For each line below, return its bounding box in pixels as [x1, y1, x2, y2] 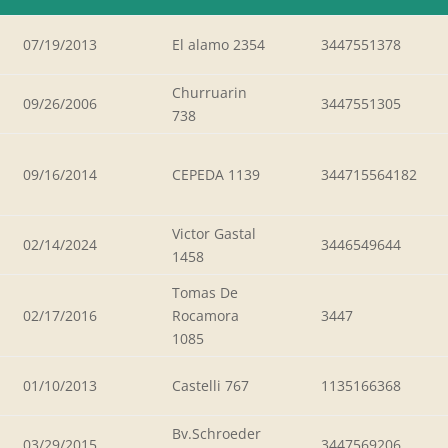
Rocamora [172, 305, 239, 325]
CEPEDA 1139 [172, 164, 260, 184]
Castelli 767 [172, 375, 249, 395]
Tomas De [172, 282, 238, 302]
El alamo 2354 [172, 34, 265, 54]
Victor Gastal [172, 223, 256, 243]
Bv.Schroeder [172, 423, 261, 443]
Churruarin [172, 82, 247, 102]
